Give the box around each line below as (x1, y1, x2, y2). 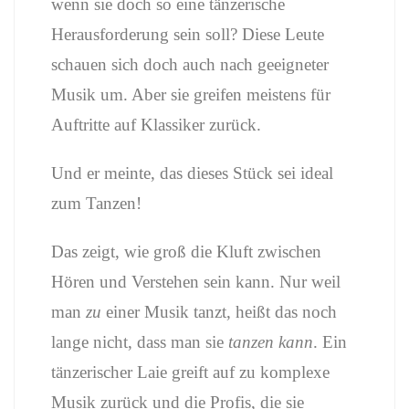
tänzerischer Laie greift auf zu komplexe (51, 362, 330, 382)
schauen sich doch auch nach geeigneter (51, 55, 329, 74)
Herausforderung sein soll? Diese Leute (51, 25, 324, 44)
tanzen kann (228, 332, 313, 351)
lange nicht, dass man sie (51, 332, 228, 351)
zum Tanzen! (51, 194, 142, 213)
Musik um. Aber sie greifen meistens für (51, 85, 330, 104)
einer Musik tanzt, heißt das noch (101, 302, 337, 321)
